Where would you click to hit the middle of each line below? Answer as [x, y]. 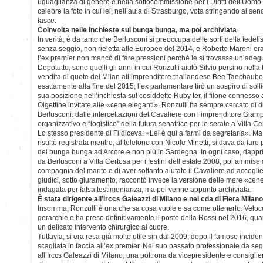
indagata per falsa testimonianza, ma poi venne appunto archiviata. [144, 189]
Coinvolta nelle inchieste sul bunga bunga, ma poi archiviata [137, 30]
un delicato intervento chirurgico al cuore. [103, 227]
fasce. [47, 20]
